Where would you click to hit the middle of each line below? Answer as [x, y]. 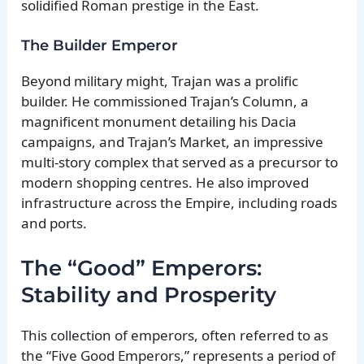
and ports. [54, 223]
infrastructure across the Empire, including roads [180, 202]
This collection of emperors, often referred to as [175, 335]
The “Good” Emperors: [142, 268]
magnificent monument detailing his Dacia [159, 121]
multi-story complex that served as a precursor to [180, 162]
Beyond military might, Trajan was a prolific [160, 80]
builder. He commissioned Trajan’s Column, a [165, 101]
